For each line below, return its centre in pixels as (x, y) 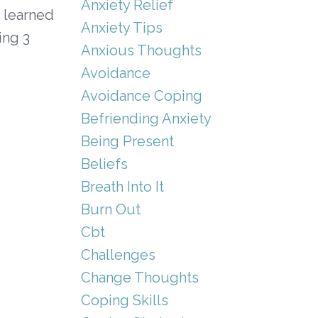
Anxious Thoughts (141, 50)
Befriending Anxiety (146, 118)
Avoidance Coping (141, 95)
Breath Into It (122, 186)
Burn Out (110, 209)
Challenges (118, 254)
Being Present (127, 141)
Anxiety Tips (121, 27)
